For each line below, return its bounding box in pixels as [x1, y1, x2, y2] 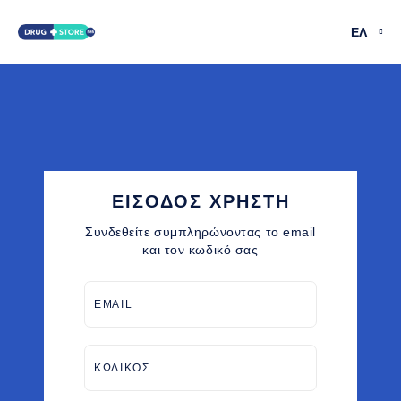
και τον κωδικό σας [142, 243, 259, 257]
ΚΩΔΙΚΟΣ [94, 362, 150, 374]
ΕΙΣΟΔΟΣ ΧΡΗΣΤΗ [111, 192, 290, 211]
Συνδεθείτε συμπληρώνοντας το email [84, 225, 317, 239]
